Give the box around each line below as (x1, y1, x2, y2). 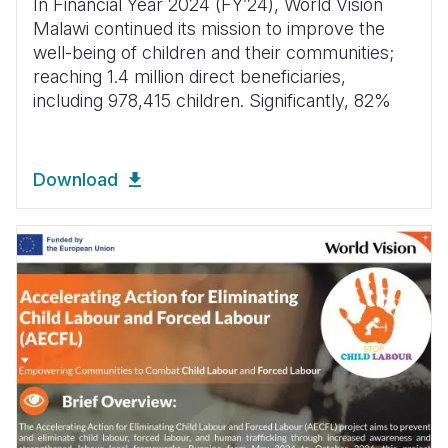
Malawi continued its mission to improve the (33, 17, 385, 39)
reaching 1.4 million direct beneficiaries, (33, 65, 346, 87)
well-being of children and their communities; (33, 41, 394, 63)
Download (33, 168, 118, 190)
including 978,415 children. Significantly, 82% (33, 89, 391, 111)
